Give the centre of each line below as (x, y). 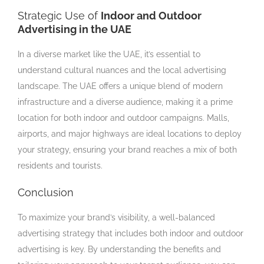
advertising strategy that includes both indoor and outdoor (131, 233)
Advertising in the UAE (75, 29)
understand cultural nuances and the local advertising (122, 70)
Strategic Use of (59, 15)
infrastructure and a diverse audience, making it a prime (125, 102)
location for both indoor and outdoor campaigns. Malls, (123, 118)
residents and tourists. (60, 165)
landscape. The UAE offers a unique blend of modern (120, 86)
